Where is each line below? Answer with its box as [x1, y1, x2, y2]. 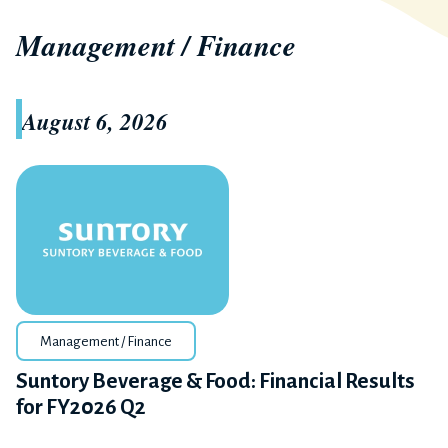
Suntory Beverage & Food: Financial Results [16, 370, 415, 393]
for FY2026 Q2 [16, 396, 146, 419]
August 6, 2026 [22, 105, 168, 137]
